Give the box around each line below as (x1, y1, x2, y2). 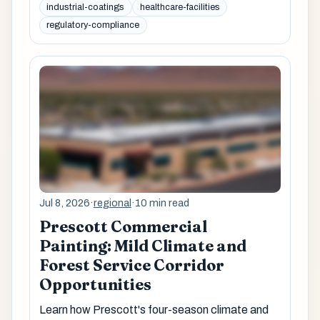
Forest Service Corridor (39, 256, 224, 276)
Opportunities (39, 275, 151, 295)
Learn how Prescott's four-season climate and (39, 304, 269, 316)
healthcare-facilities (139, 1, 220, 12)
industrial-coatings (46, 1, 125, 12)
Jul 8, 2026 (39, 196, 90, 209)
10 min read (134, 196, 189, 209)
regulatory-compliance (46, 20, 140, 31)
